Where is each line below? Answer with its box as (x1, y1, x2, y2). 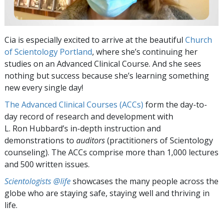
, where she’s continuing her (92, 46, 198, 57)
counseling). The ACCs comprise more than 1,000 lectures (4, 146, 219, 158)
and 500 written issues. (4, 158, 90, 170)
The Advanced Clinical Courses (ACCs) (4, 99, 143, 110)
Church (185, 34, 212, 45)
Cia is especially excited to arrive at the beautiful (4, 34, 185, 45)
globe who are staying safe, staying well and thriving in (4, 187, 210, 199)
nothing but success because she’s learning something (4, 70, 209, 81)
